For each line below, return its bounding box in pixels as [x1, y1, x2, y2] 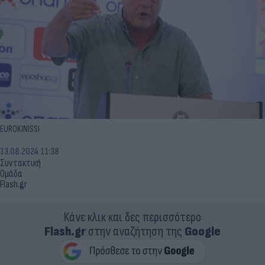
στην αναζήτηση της [86, 223, 185, 240]
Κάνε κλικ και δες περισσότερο [64, 209, 201, 225]
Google [185, 223, 221, 240]
